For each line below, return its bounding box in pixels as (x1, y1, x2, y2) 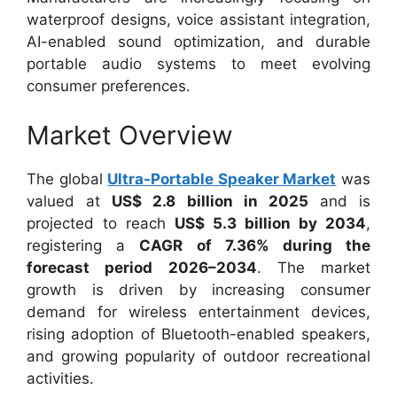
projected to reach (27, 214, 175, 232)
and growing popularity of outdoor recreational (27, 346, 370, 365)
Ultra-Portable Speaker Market (107, 169, 337, 188)
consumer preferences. (27, 77, 191, 95)
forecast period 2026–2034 (27, 258, 257, 276)
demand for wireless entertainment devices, (27, 302, 370, 321)
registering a (27, 236, 140, 254)
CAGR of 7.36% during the (139, 236, 371, 254)
